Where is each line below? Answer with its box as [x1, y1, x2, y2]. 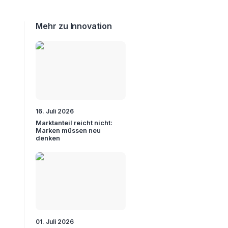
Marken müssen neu [36, 126, 101, 134]
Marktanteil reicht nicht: [36, 119, 113, 127]
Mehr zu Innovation [36, 21, 112, 31]
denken [36, 134, 61, 142]
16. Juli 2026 [36, 107, 74, 115]
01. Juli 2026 [36, 218, 74, 226]
